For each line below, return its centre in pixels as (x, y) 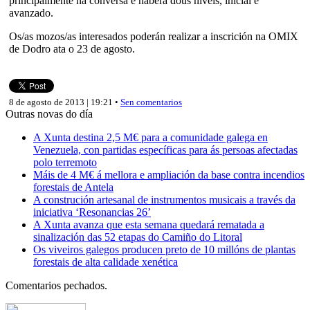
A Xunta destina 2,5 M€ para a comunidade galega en (151, 137)
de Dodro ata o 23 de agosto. (72, 48)
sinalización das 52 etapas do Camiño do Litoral (138, 237)
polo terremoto (65, 162)
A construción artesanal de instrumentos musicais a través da (164, 199)
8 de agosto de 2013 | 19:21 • (65, 102)
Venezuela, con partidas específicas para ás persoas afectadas (165, 149)
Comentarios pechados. (56, 285)
